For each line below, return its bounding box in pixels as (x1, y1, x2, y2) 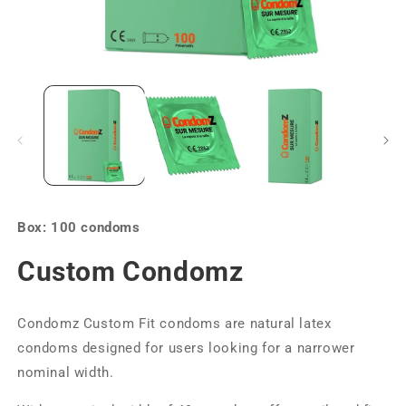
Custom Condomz (17, 256, 244, 288)
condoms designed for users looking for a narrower (17, 340, 355, 357)
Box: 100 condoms (17, 219, 140, 237)
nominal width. (17, 364, 114, 382)
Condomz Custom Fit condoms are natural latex (17, 315, 332, 333)
